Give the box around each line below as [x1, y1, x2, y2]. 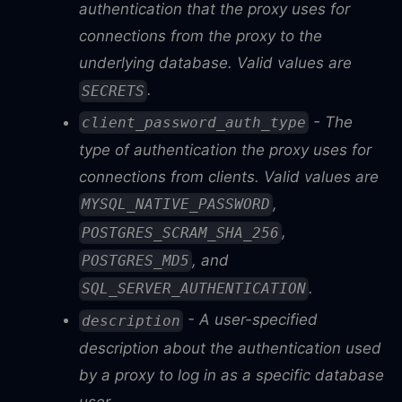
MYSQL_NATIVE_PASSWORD [82, 196, 271, 214]
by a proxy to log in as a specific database [79, 365, 384, 384]
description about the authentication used [79, 338, 381, 357]
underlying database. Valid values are [79, 54, 352, 73]
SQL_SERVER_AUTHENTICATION [82, 280, 307, 298]
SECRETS [82, 82, 145, 100]
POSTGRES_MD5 [82, 252, 190, 270]
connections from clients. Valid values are [79, 168, 379, 187]
